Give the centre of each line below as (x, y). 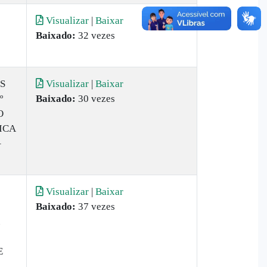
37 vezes (95, 207)
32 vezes (95, 35)
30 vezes (95, 99)
